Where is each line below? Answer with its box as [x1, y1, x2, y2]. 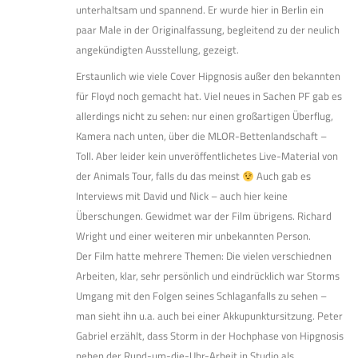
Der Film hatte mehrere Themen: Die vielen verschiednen [76, 248, 332, 265]
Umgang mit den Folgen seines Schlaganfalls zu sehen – [76, 288, 327, 304]
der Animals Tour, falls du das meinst [76, 168, 242, 185]
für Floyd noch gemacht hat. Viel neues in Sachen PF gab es [76, 88, 342, 105]
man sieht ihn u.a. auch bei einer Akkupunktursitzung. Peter [76, 308, 343, 324]
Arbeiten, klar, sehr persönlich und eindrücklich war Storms [76, 268, 340, 284]
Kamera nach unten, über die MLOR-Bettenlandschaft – [76, 128, 327, 145]
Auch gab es [253, 168, 311, 185]
